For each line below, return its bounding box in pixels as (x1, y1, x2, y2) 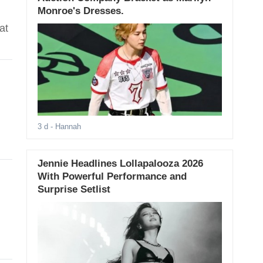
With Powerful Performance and (37, 171, 187, 183)
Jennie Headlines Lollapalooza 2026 (37, 158, 203, 170)
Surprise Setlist (37, 184, 110, 195)
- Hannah (48, 122, 81, 131)
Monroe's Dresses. (37, 5, 124, 16)
